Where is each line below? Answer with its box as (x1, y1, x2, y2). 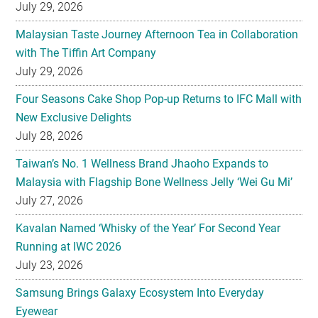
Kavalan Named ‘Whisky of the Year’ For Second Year (16, 221, 281, 235)
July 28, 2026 (16, 128, 84, 143)
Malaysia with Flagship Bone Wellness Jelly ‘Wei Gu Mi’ (16, 175, 293, 189)
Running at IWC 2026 (16, 239, 122, 253)
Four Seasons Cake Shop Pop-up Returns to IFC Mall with (16, 92, 302, 106)
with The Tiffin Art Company (16, 45, 157, 60)
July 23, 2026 (16, 258, 84, 272)
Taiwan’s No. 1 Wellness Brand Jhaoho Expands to (16, 156, 269, 170)
